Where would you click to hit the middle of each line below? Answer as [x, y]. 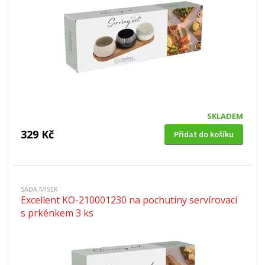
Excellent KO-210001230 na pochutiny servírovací [129, 200]
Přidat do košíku [203, 134]
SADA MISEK [40, 189]
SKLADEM [225, 116]
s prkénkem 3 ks [57, 213]
